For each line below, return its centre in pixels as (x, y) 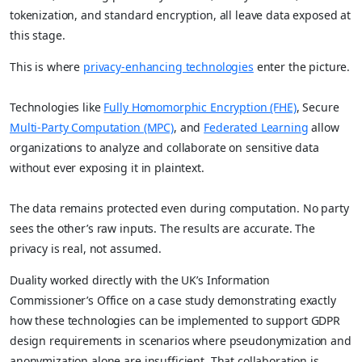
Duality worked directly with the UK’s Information (140, 280)
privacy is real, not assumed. (86, 248)
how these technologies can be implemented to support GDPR (175, 320)
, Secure (318, 107)
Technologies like (57, 107)
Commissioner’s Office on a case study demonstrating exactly (173, 300)
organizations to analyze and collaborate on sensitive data (164, 147)
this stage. (38, 35)
